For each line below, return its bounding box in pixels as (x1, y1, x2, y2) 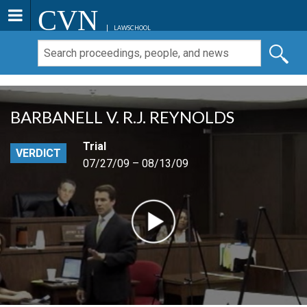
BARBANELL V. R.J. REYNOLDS (10, 107, 234, 127)
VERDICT (16, 146, 61, 160)
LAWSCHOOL (113, 24, 151, 32)
